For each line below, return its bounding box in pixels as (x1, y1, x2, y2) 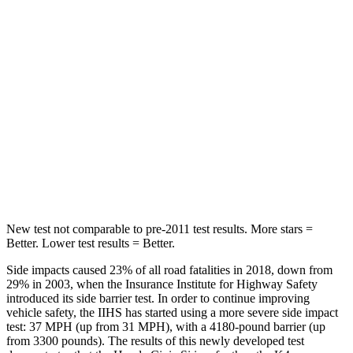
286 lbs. (178, 27, 213, 39)
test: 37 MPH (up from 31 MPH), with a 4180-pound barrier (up (6, 319, 325, 333)
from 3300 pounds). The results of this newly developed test (6, 333, 304, 347)
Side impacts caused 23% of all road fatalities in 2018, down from (6, 262, 333, 277)
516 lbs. (178, 172, 213, 184)
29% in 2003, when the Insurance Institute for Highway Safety (6, 277, 318, 291)
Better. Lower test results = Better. (6, 236, 175, 250)
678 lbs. (232, 172, 266, 184)
